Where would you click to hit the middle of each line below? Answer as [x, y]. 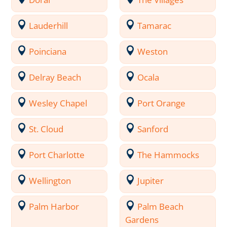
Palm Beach [161, 206]
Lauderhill [49, 25]
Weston [153, 51]
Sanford [153, 129]
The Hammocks [168, 155]
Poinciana [48, 51]
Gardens [142, 219]
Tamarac [155, 25]
